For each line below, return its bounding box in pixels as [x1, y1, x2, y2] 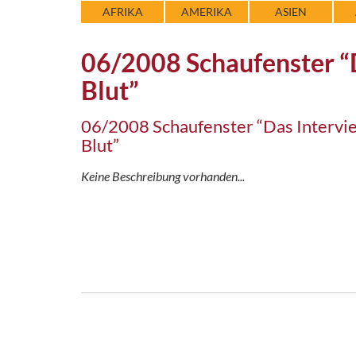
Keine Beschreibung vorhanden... [81, 168, 245, 184]
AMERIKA [181, 5, 232, 18]
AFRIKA [102, 5, 143, 18]
